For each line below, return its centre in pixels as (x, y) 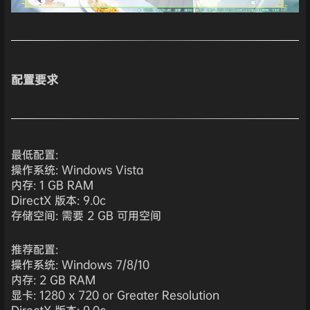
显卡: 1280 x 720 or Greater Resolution (115, 295)
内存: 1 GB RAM (52, 184)
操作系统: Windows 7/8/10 (80, 265)
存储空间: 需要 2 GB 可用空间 (86, 215)
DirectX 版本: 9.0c (58, 200)
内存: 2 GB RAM (53, 280)
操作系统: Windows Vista (77, 169)
